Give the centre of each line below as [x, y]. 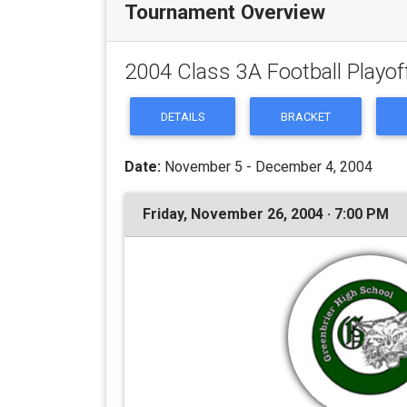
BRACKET [306, 116]
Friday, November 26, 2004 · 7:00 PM [266, 213]
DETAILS [183, 116]
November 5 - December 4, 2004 [267, 166]
